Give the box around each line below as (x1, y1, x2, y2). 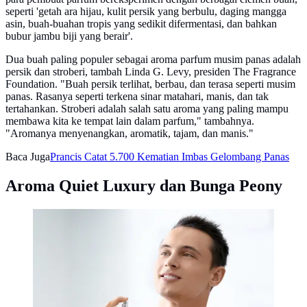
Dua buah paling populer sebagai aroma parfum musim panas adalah (5, 53, 301, 65)
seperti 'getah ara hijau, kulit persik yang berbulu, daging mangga (5, 5, 286, 17)
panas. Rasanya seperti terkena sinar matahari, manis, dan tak (5, 90, 269, 102)
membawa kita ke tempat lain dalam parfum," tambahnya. (5, 114, 254, 127)
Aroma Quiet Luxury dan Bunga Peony (5, 176, 282, 195)
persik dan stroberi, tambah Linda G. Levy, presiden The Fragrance (5, 65, 296, 77)
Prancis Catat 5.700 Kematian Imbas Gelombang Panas (50, 150, 289, 162)
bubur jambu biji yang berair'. (5, 29, 133, 42)
